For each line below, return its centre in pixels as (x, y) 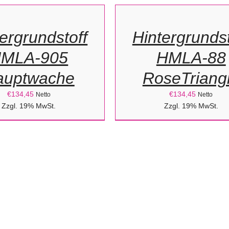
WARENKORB (151, 15)
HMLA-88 (191, 58)
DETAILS (138, 43)
